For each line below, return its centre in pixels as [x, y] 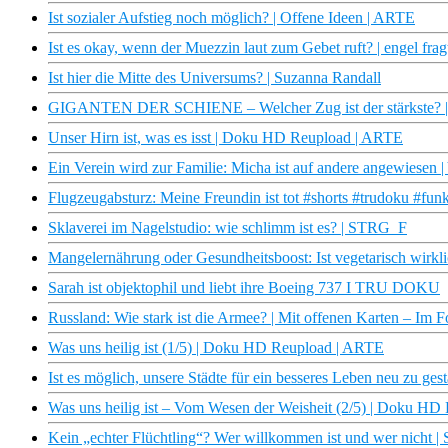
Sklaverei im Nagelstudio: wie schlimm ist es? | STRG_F [227, 228]
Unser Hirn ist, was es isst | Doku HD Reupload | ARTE [225, 138]
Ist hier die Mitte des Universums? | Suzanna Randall [214, 78]
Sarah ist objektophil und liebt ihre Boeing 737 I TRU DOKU [244, 288]
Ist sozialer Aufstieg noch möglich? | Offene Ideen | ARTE [231, 18]
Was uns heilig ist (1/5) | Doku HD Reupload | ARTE [216, 348]
